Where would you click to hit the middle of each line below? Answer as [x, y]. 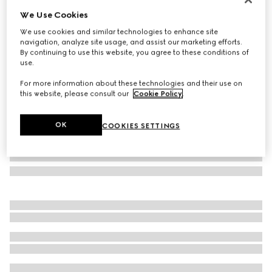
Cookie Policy [158, 94]
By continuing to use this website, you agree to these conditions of [135, 53]
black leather [64, 44]
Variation [26, 44]
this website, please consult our [76, 94]
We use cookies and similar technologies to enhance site [119, 32]
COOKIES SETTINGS [141, 126]
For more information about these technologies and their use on [131, 83]
